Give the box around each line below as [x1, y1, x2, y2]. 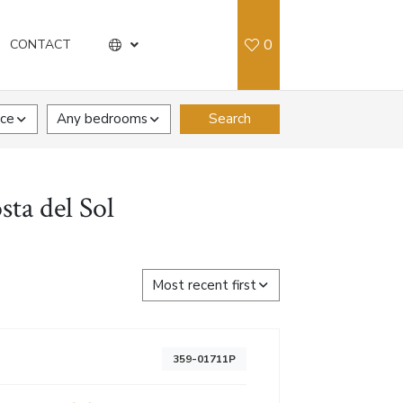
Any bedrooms [57, 110, 148, 128]
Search [209, 110, 252, 128]
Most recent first [152, 276, 256, 294]
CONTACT [10, 36, 71, 53]
